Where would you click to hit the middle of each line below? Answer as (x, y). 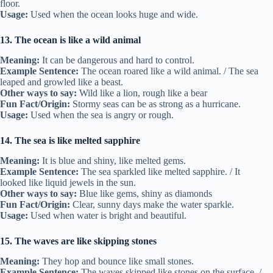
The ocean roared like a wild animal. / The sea (168, 71)
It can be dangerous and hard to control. (117, 60)
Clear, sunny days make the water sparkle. (152, 204)
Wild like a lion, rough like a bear (142, 93)
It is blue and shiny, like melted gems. (113, 160)
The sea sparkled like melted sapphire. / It (159, 171)
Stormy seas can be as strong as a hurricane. (155, 104)
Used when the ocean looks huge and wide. (113, 15)
